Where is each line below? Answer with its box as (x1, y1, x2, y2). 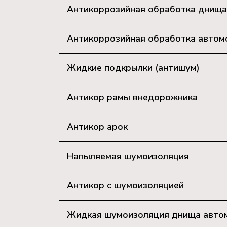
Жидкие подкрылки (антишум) (67, 62, 200, 74)
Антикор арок (67, 121, 128, 133)
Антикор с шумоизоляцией (67, 179, 184, 192)
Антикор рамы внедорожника (67, 91, 198, 103)
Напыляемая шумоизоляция (67, 150, 189, 162)
